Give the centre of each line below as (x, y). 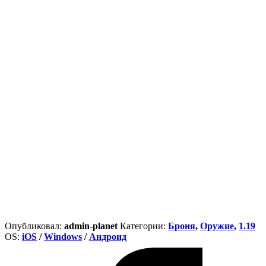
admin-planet (91, 226)
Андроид (108, 236)
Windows (63, 236)
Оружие (217, 226)
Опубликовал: (34, 226)
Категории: (144, 226)
